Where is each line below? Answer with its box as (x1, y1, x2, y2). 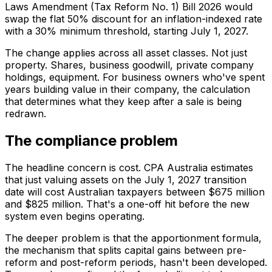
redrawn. (5, 107, 46, 120)
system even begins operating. (5, 210, 144, 223)
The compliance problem (5, 132, 178, 150)
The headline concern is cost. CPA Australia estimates (5, 161, 253, 174)
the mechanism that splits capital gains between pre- (5, 244, 246, 257)
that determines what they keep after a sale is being (5, 95, 242, 108)
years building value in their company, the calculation (5, 83, 250, 96)
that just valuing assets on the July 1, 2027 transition (5, 174, 246, 186)
